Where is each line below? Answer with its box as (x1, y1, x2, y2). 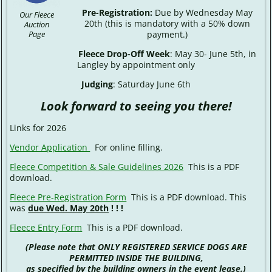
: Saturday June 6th (113, 78, 191, 90)
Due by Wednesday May (152, 7, 253, 19)
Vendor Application (10, 141, 90, 154)
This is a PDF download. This (126, 191, 247, 203)
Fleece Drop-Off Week (78, 48, 170, 60)
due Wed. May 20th (28, 202, 109, 214)
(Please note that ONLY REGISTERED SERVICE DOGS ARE (25, 241, 247, 253)
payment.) (146, 29, 188, 41)
